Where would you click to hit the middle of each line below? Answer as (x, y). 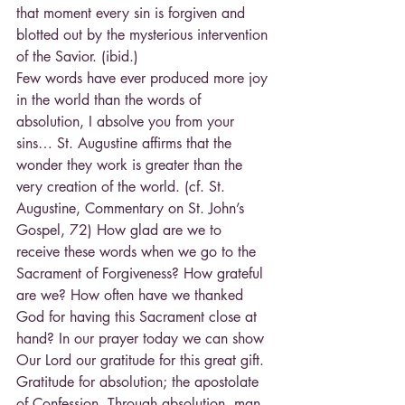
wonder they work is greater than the (132, 165)
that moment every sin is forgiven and (133, 13)
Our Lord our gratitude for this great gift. (140, 360)
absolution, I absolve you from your (127, 121)
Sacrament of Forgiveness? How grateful (142, 273)
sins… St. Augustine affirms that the (126, 143)
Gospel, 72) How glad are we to (121, 230)
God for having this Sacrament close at (139, 316)
